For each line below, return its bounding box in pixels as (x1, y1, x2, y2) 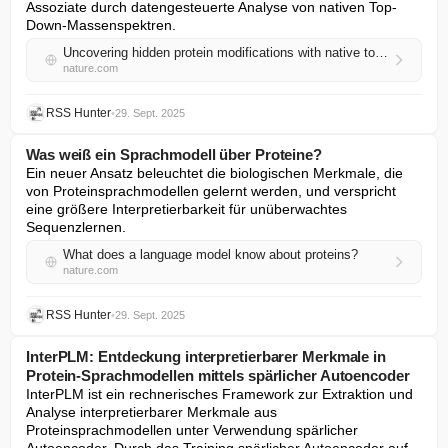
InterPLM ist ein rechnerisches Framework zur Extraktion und (26, 386, 413, 402)
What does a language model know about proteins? (63, 247, 358, 262)
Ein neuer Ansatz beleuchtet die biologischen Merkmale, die (26, 165, 403, 181)
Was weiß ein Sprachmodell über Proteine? (26, 146, 322, 163)
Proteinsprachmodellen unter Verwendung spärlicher (26, 422, 358, 438)
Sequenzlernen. (26, 219, 126, 235)
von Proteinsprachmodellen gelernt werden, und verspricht (26, 183, 396, 199)
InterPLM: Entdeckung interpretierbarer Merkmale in (26, 348, 386, 365)
